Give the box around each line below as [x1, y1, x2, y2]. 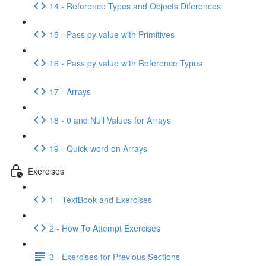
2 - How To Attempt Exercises [49, 221, 160, 234]
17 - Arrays [49, 85, 91, 97]
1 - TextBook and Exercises [49, 193, 152, 205]
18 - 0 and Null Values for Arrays [49, 113, 171, 126]
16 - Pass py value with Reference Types [49, 56, 202, 69]
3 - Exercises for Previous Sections [49, 250, 180, 262]
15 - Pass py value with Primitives [49, 28, 175, 40]
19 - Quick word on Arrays [49, 142, 147, 154]
